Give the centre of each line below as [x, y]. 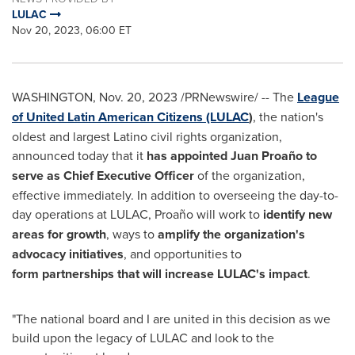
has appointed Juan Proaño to [232, 156]
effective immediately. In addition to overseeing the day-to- [175, 195]
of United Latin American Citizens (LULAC [130, 117]
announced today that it [79, 155]
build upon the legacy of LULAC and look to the [143, 338]
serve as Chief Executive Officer [105, 176]
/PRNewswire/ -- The [237, 97]
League [318, 97]
